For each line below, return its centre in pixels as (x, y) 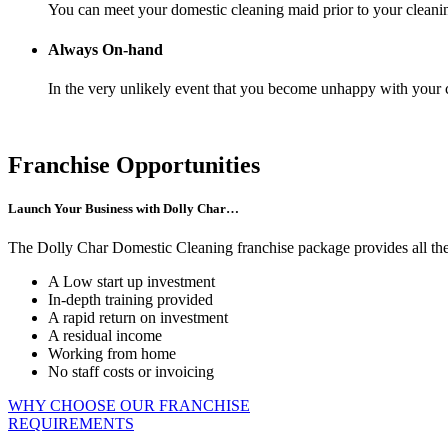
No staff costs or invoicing (131, 372)
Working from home (112, 354)
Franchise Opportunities (134, 164)
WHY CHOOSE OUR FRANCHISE (129, 406)
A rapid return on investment (138, 318)
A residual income (105, 336)
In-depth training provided (130, 300)
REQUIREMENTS (71, 424)
